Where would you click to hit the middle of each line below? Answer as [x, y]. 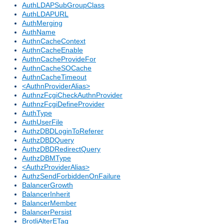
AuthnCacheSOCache [57, 68]
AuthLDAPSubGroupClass [63, 5]
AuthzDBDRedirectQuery [61, 149]
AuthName [39, 32]
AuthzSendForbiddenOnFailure [71, 176]
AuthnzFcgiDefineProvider [63, 104]
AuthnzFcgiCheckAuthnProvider [72, 95]
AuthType [37, 113]
